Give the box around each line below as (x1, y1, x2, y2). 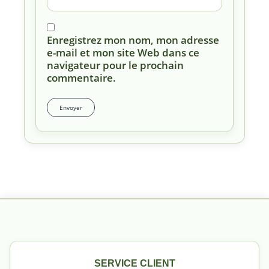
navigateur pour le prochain (47, 58, 184, 73)
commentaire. (47, 71, 116, 85)
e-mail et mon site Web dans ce (47, 46, 199, 60)
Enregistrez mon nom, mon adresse (47, 33, 219, 47)
